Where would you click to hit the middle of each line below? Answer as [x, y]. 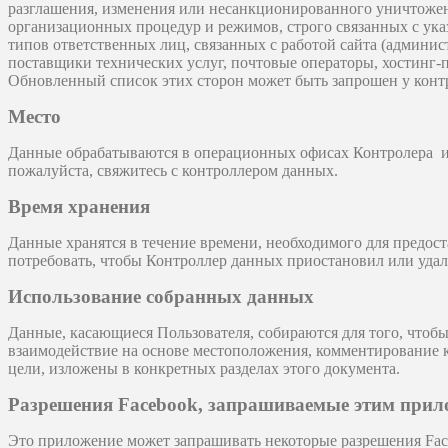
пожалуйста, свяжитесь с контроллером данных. [173, 171]
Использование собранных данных [161, 297]
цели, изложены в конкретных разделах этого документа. [204, 369]
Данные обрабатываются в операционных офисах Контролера [222, 153]
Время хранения [79, 207]
